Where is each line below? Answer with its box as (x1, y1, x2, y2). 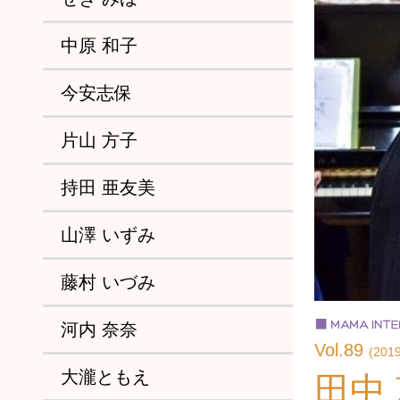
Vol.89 (314, 340, 369, 360)
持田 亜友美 (61, 178, 155, 197)
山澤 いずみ (61, 225, 155, 245)
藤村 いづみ (61, 272, 155, 292)
